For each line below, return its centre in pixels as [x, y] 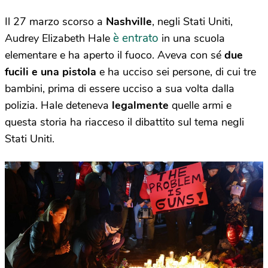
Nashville [129, 22]
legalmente [140, 105]
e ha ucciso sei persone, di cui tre [176, 72]
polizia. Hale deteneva [58, 105]
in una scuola [192, 38]
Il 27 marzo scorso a [55, 22]
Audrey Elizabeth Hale [59, 38]
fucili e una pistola [51, 72]
